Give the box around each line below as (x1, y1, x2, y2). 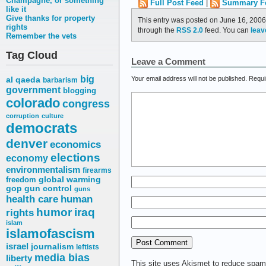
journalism (31, 242, 74, 252)
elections (50, 151, 100, 164)
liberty (6, 253, 32, 264)
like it (6, 5, 26, 14)
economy (6, 153, 48, 164)
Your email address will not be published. (131, 74, 247, 82)
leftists (76, 243, 99, 251)
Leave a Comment (131, 56, 205, 66)
